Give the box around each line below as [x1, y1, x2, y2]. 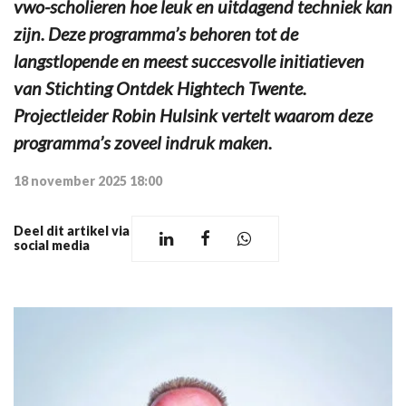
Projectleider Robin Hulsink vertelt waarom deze [14, 103, 372, 126]
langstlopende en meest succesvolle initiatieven [14, 49, 364, 72]
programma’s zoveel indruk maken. [14, 130, 272, 153]
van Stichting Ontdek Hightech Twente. [14, 76, 306, 99]
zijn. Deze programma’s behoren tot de [14, 22, 298, 44]
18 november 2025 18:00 [14, 172, 162, 188]
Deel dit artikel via [14, 223, 130, 238]
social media [14, 237, 90, 253]
